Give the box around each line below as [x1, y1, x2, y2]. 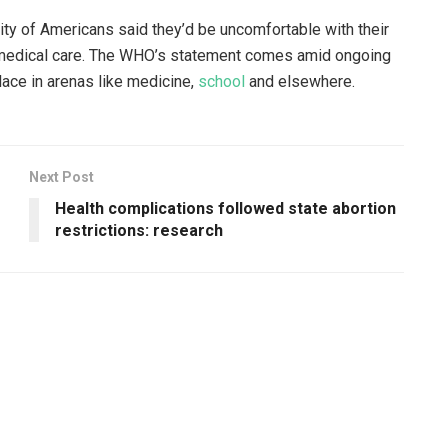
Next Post [29, 168, 94, 185]
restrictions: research [55, 220, 223, 240]
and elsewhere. [245, 71, 355, 91]
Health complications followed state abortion [55, 198, 396, 218]
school [198, 71, 245, 91]
